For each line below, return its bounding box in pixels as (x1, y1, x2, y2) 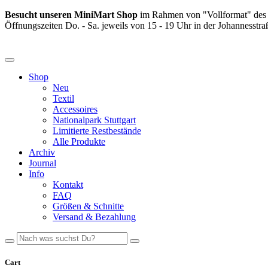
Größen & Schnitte (53, 201, 124, 211)
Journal (29, 158, 56, 168)
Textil (53, 93, 74, 103)
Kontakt (53, 179, 83, 190)
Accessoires (53, 104, 98, 114)
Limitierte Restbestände (53, 126, 141, 136)
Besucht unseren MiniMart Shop (5, 10, 138, 20)
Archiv (29, 147, 55, 157)
